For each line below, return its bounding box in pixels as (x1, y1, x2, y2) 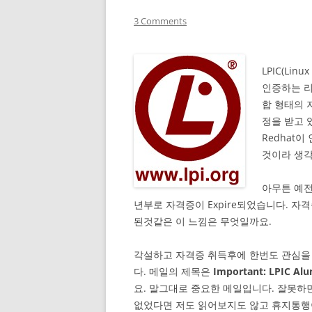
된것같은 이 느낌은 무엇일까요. (134, 214, 272, 228)
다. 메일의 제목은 (134, 265, 213, 278)
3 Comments (134, 15, 187, 27)
